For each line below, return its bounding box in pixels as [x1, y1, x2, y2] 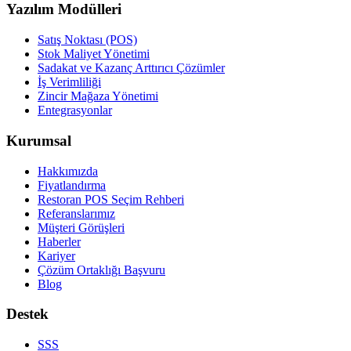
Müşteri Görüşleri [38, 220, 125, 234]
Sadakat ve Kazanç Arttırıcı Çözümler [38, 61, 225, 75]
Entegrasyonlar [38, 103, 112, 118]
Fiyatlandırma [38, 178, 106, 192]
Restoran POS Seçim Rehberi [38, 192, 184, 206]
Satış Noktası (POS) [38, 33, 137, 47]
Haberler [38, 234, 81, 248]
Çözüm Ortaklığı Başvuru [38, 262, 165, 277]
